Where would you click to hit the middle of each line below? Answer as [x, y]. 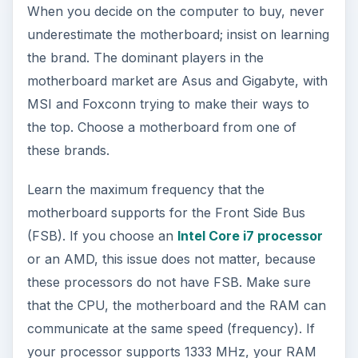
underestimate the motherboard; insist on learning [178, 34]
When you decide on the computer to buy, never [175, 11]
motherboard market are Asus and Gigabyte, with [177, 80]
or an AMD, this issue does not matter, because [171, 259]
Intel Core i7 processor [250, 235]
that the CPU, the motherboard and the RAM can [176, 305]
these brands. [68, 150]
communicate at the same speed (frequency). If [171, 328]
